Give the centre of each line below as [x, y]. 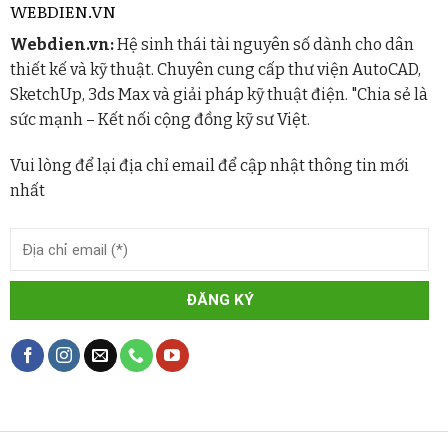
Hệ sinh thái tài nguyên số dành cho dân [263, 44]
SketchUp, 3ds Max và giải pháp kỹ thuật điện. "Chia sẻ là [218, 94]
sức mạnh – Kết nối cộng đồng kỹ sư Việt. [159, 119]
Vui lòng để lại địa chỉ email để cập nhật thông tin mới [209, 165]
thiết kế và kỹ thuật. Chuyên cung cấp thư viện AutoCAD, [215, 69]
